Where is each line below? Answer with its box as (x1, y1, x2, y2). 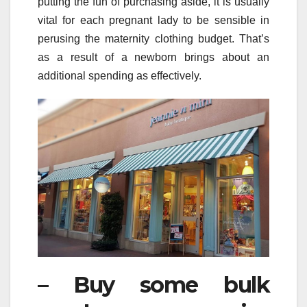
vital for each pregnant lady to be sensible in (38, 14, 269, 26)
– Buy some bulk (38, 271, 269, 298)
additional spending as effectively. (38, 69, 201, 82)
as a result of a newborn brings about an (38, 51, 269, 63)
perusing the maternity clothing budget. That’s (38, 32, 269, 45)
